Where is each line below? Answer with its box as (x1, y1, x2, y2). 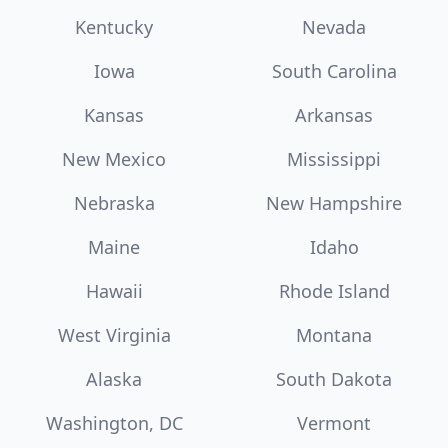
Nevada (302, 14, 366, 39)
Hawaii (85, 278, 143, 303)
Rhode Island (278, 278, 390, 303)
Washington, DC (45, 410, 183, 435)
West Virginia (57, 322, 171, 347)
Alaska (86, 366, 142, 391)
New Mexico (62, 146, 166, 171)
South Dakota (276, 366, 392, 391)
